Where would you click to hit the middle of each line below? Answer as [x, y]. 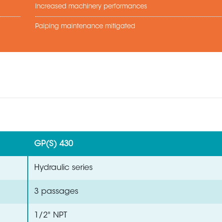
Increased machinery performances [91, 7]
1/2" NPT [51, 216]
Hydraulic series [63, 168]
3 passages [56, 192]
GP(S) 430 [54, 144]
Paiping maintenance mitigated [85, 27]
